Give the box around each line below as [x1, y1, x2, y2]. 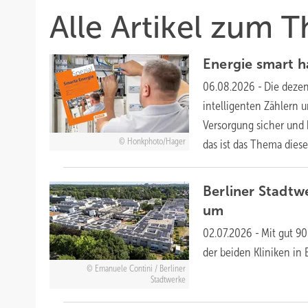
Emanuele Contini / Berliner [94, 263, 186, 274]
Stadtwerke [150, 274, 186, 285]
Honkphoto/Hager [126, 136, 186, 146]
